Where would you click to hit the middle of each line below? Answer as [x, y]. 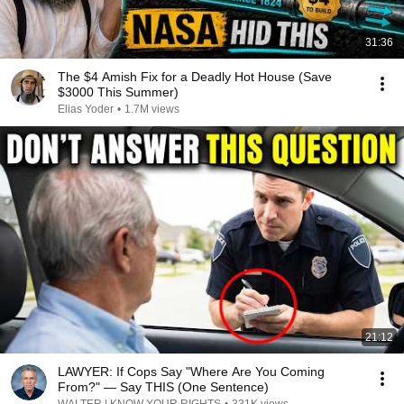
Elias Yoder [86, 109]
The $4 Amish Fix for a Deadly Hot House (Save [195, 77]
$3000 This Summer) [118, 92]
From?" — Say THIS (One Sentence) [163, 387]
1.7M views [152, 109]
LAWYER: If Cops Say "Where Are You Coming [191, 372]
